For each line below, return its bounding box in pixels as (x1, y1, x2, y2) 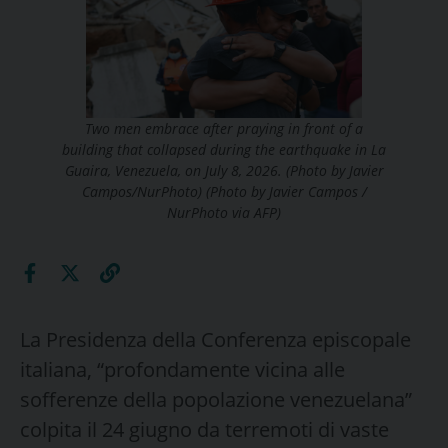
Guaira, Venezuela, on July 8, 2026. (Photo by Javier (64, 160, 384, 180)
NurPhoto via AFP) (167, 202, 281, 222)
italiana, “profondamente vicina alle (20, 355, 345, 383)
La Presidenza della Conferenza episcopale (20, 325, 411, 353)
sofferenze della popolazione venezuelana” (20, 385, 412, 413)
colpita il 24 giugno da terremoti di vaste (20, 415, 389, 443)
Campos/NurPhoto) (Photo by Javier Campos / (81, 181, 367, 201)
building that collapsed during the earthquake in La (62, 139, 386, 159)
